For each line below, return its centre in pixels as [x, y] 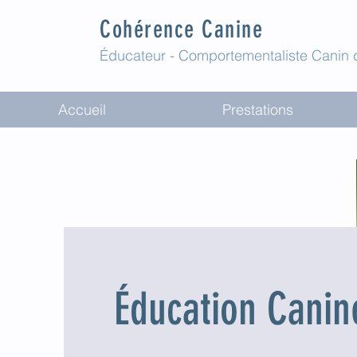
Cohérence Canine [182, 29]
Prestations [258, 110]
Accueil [82, 110]
